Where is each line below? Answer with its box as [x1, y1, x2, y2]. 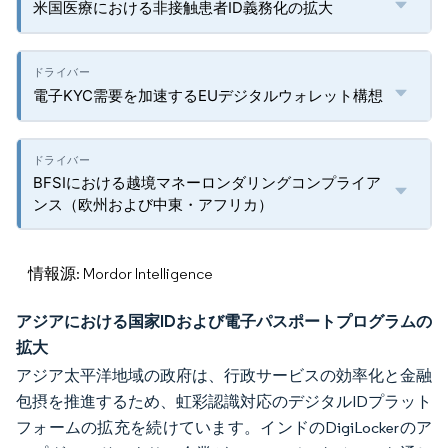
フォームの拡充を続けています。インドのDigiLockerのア [16, 418, 432, 437]
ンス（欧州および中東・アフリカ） [33, 195, 273, 214]
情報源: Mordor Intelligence [28, 264, 213, 283]
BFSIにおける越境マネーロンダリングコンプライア [33, 173, 381, 192]
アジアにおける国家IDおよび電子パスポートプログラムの [16, 311, 432, 331]
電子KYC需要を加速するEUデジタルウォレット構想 [33, 86, 383, 105]
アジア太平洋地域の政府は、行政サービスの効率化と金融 [16, 366, 432, 385]
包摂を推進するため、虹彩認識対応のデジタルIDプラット [16, 392, 432, 411]
